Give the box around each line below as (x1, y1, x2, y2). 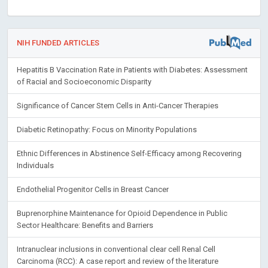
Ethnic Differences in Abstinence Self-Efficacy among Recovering (17, 148, 242, 158)
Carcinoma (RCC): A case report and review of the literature (17, 256, 218, 266)
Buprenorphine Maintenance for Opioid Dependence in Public (17, 208, 227, 218)
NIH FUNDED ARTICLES (17, 38, 99, 47)
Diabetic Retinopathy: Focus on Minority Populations (17, 124, 197, 134)
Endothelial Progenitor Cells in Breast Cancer (17, 184, 169, 194)
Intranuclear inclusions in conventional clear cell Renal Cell (17, 244, 215, 254)
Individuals (17, 160, 54, 170)
